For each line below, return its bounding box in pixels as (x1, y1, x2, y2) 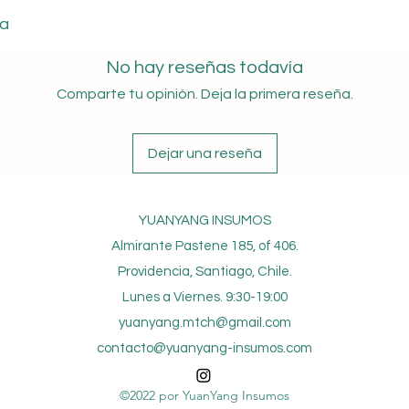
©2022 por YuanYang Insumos (120, 387, 289, 404)
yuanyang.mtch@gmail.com (118, 316, 291, 330)
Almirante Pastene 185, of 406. (110, 239, 299, 254)
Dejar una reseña (147, 146, 262, 162)
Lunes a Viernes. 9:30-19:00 (121, 290, 288, 305)
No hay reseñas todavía (106, 58, 303, 78)
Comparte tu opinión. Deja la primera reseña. (56, 87, 353, 102)
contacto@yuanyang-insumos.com (97, 341, 312, 356)
